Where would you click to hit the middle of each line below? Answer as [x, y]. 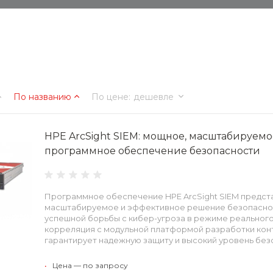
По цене [110, 97]
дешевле [154, 97]
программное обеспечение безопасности [152, 151]
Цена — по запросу [90, 265]
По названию [42, 97]
